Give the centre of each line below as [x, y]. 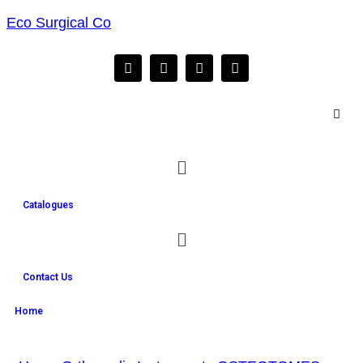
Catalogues [48, 205]
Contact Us [48, 278]
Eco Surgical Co [59, 23]
